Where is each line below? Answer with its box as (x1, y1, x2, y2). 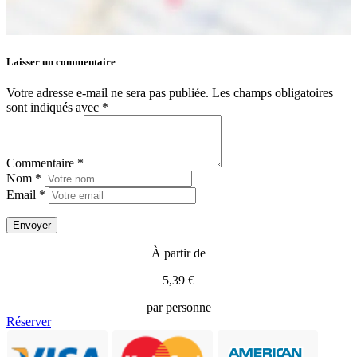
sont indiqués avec (6, 100, 102, 115)
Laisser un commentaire (6, 55, 116, 68)
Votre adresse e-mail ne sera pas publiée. (6, 86, 209, 100)
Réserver (6, 315, 51, 329)
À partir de (151, 246, 206, 261)
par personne (146, 300, 211, 315)
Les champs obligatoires (212, 86, 333, 100)
